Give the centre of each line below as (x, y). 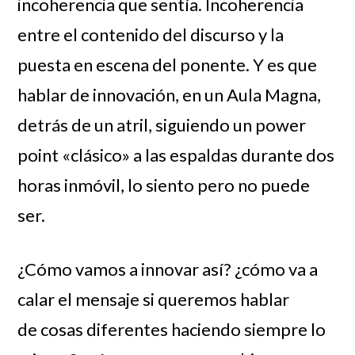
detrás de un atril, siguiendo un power (162, 124)
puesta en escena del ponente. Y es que (168, 64)
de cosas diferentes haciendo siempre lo (172, 329)
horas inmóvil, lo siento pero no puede (164, 185)
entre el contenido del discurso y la (151, 34)
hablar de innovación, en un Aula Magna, (170, 94)
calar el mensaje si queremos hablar (154, 299)
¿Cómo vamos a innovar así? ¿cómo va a (168, 269)
